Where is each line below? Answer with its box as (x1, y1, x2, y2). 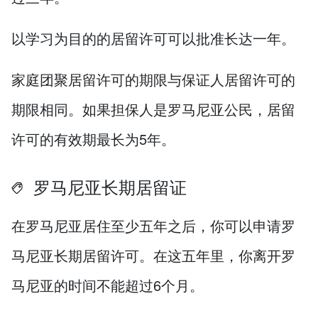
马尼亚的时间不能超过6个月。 (11, 275, 204, 296)
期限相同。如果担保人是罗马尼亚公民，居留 (11, 99, 295, 120)
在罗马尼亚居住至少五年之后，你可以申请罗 (11, 215, 295, 236)
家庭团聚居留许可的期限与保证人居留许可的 (11, 69, 295, 90)
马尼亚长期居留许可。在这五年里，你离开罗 (11, 245, 295, 266)
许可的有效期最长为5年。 (11, 128, 175, 150)
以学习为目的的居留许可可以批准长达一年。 (11, 28, 295, 49)
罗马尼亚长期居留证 (28, 175, 187, 199)
